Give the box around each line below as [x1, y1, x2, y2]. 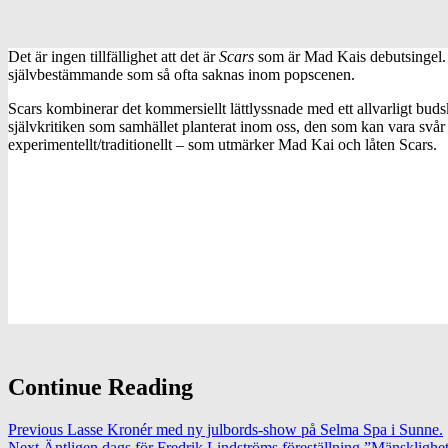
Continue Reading [8, 373, 193, 400]
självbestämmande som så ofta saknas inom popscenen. [8, 65, 355, 83]
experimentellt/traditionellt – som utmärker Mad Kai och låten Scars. [8, 135, 437, 153]
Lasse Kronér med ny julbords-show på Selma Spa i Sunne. [63, 420, 443, 438]
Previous [8, 420, 63, 438]
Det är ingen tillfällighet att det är [8, 47, 219, 65]
